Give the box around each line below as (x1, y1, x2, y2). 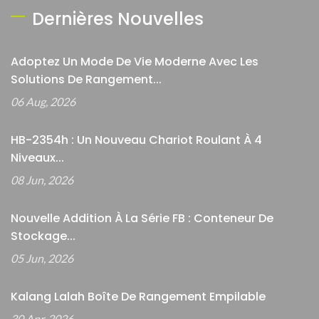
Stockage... (11, 228, 75, 245)
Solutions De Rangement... (11, 71, 162, 88)
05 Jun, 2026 (11, 251, 73, 266)
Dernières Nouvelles (32, 7, 204, 31)
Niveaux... (11, 150, 64, 167)
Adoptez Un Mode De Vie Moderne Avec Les (11, 53, 258, 70)
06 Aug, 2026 (11, 95, 75, 109)
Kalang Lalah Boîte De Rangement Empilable (11, 288, 266, 305)
